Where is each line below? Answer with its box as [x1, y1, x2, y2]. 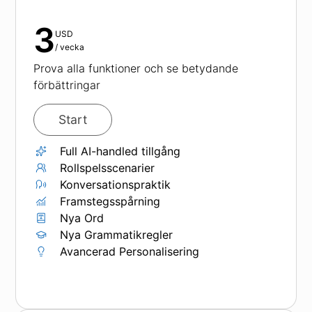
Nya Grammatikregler [60, 228, 173, 242]
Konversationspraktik [60, 178, 171, 192]
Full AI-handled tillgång [60, 144, 181, 158]
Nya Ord [60, 211, 104, 225]
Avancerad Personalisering [60, 244, 200, 258]
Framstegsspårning [60, 194, 161, 208]
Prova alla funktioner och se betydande [33, 61, 239, 75]
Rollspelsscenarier [60, 161, 155, 175]
